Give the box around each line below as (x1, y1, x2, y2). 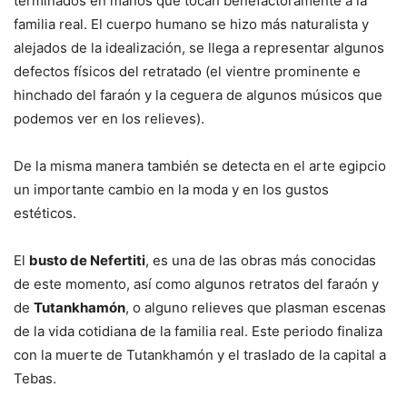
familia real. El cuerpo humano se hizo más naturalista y (14, 15, 369, 33)
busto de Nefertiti (29, 251, 145, 269)
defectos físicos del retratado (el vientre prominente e (14, 62, 361, 80)
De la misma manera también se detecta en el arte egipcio (14, 156, 386, 174)
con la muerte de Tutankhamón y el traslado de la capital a (14, 345, 386, 363)
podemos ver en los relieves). (14, 109, 204, 127)
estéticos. (14, 203, 76, 222)
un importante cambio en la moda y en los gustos (14, 180, 329, 198)
